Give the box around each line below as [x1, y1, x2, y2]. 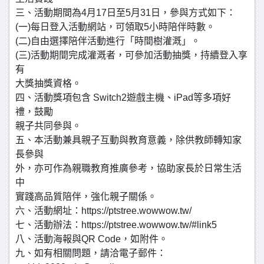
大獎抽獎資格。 [15, 78, 81, 88]
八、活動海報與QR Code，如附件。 [15, 234, 168, 244]
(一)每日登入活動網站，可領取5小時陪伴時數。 [15, 22, 215, 32]
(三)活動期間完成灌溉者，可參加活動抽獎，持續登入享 [15, 50, 247, 60]
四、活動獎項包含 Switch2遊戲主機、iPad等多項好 [15, 93, 231, 103]
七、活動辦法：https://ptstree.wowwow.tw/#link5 [15, 220, 217, 230]
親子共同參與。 [15, 121, 81, 131]
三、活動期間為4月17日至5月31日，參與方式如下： [15, 8, 236, 18]
